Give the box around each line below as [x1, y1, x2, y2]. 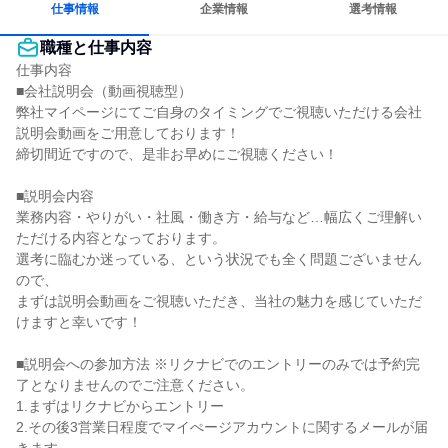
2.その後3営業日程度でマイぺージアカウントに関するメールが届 [16, 419, 428, 435]
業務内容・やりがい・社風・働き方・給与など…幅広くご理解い [16, 209, 422, 225]
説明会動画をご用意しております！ [16, 125, 240, 141]
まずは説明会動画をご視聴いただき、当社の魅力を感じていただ [16, 293, 422, 309]
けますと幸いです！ [16, 314, 142, 330]
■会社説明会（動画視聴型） [16, 83, 192, 99]
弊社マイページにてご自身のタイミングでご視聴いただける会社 [16, 104, 422, 120]
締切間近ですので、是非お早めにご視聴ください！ [16, 146, 338, 162]
